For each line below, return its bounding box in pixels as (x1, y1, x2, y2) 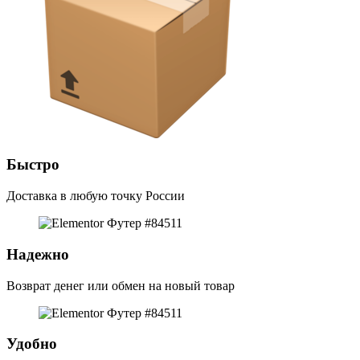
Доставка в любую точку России (6, 189, 185, 203)
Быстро (6, 156, 59, 174)
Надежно (6, 245, 69, 263)
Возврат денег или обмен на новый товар (6, 278, 235, 292)
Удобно (6, 335, 57, 353)
